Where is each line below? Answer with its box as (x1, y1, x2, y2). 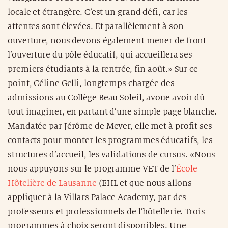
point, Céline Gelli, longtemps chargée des (8, 78, 175, 88)
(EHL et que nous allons (96, 178, 192, 188)
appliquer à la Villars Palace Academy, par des (8, 192, 187, 202)
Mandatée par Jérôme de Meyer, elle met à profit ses (8, 121, 212, 131)
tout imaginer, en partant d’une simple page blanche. (8, 107, 217, 117)
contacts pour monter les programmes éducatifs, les (8, 135, 213, 145)
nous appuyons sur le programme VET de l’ (8, 164, 176, 174)
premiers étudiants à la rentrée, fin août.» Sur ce (8, 64, 198, 74)
